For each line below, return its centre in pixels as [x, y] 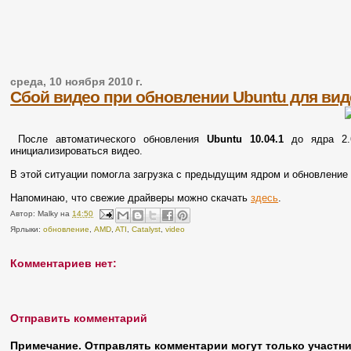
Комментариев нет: [64, 263]
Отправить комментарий [79, 318]
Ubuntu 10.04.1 [245, 139]
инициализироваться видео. [77, 150]
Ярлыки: [27, 229]
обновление [67, 229]
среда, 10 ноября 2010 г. [77, 81]
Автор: [24, 213]
